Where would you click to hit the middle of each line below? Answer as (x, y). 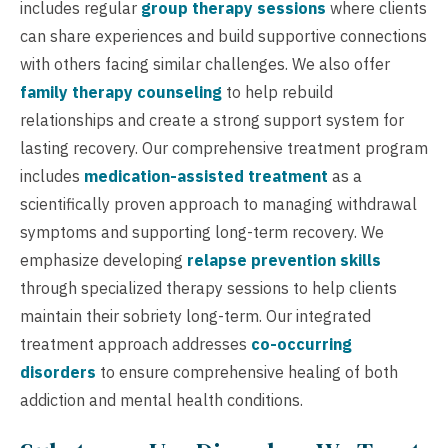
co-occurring (301, 343)
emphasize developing (103, 259)
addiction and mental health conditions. (161, 399)
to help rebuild (277, 91)
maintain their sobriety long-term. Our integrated (195, 315)
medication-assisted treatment (206, 175)
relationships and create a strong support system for (212, 119)
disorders (58, 371)
